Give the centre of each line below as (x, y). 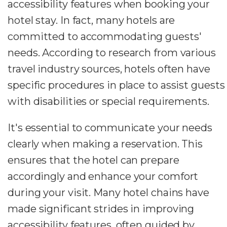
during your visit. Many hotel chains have (108, 193)
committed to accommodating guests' (105, 37)
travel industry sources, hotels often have (109, 69)
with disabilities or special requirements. (108, 102)
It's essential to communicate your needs (110, 128)
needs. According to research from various (112, 53)
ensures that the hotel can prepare (93, 160)
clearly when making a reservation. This (105, 144)
